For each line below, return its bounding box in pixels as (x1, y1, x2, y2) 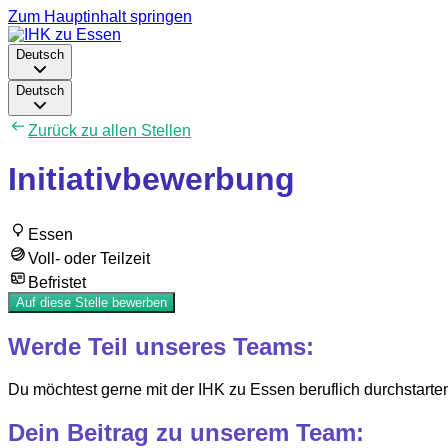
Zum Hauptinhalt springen (8, 8, 192, 25)
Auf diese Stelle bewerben (16, 294, 167, 310)
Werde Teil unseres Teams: (8, 332, 314, 360)
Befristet (28, 273, 86, 291)
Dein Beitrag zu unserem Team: (8, 418, 364, 446)
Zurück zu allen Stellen (28, 122, 191, 139)
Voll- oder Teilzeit (28, 249, 150, 267)
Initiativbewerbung (8, 161, 295, 198)
